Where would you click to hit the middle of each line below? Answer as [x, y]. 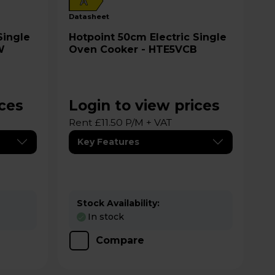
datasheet [91, 16]
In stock [106, 217]
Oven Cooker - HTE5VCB [133, 49]
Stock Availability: [118, 203]
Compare [120, 240]
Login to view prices [144, 105]
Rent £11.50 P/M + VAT [120, 122]
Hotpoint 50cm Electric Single [93, 37]
